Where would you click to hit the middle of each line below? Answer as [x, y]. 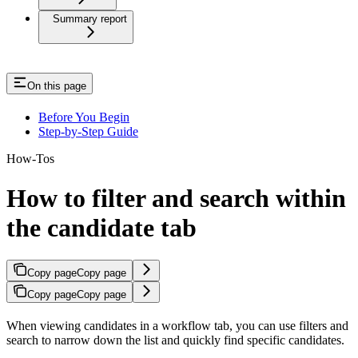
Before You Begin [84, 117]
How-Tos [30, 159]
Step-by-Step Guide [88, 132]
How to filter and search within [176, 198]
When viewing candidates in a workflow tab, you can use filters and [177, 326]
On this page [57, 86]
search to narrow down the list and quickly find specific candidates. [175, 340]
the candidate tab [101, 227]
